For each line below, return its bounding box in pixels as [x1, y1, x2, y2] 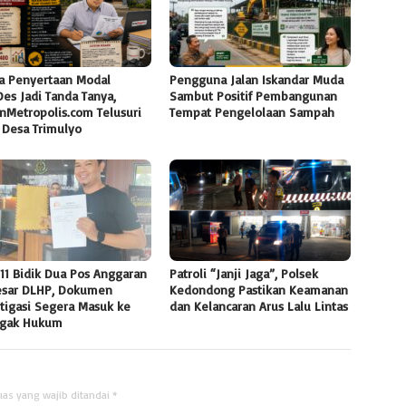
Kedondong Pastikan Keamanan [169, 282, 349, 298]
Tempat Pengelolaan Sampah [169, 104, 335, 121]
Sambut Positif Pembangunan [169, 88, 338, 104]
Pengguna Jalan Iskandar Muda [169, 72, 344, 88]
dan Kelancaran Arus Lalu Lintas [169, 298, 349, 314]
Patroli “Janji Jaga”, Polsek [169, 266, 319, 282]
